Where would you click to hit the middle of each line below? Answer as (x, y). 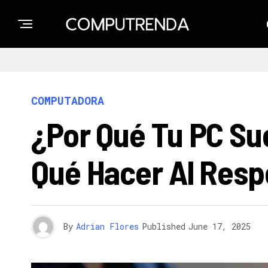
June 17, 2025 (220, 226)
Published (164, 226)
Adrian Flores (107, 226)
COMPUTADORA (68, 100)
